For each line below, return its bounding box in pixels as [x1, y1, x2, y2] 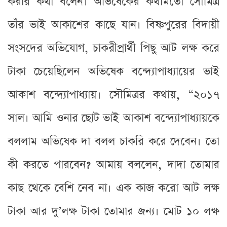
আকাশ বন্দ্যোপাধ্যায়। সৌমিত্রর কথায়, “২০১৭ [8, 87, 219, 103]
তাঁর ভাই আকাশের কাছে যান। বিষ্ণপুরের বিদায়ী [8, 17, 219, 33]
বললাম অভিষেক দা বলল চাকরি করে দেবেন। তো [8, 133, 219, 149]
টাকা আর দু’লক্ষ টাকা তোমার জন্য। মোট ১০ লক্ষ [8, 203, 219, 219]
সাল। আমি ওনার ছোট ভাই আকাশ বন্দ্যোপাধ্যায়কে [8, 110, 219, 126]
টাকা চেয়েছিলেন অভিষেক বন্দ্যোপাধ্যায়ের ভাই [8, 63, 219, 80]
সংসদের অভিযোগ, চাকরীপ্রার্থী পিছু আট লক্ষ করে [8, 40, 219, 56]
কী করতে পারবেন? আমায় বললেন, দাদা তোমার [8, 157, 219, 173]
